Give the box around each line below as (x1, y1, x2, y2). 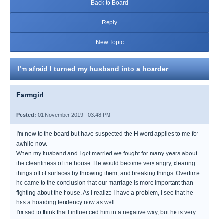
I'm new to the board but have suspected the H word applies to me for (16, 131, 198, 137)
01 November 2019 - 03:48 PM (36, 112, 110, 118)
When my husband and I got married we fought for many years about (16, 150, 197, 157)
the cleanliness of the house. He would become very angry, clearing (16, 160, 195, 167)
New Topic (95, 39, 124, 45)
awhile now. (16, 140, 47, 147)
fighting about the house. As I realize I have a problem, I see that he (16, 189, 193, 196)
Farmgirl (16, 91, 44, 99)
